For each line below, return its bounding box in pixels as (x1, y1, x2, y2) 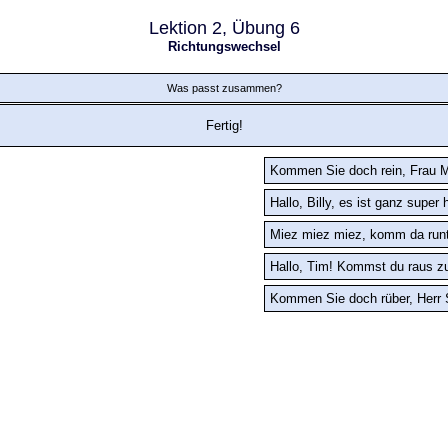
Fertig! (201, 118, 247, 133)
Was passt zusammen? (166, 82, 282, 94)
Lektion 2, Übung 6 (148, 18, 300, 38)
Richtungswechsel (167, 39, 281, 54)
